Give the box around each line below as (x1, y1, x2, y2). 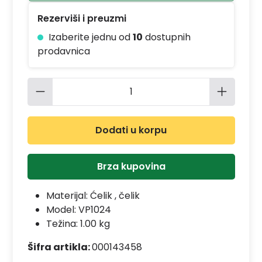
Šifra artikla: (27, 240, 92, 254)
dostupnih (142, 30, 191, 44)
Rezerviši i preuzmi (37, 11, 126, 25)
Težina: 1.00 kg (46, 216, 110, 230)
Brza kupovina (96, 159, 166, 173)
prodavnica (37, 44, 90, 58)
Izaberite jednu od (48, 30, 133, 44)
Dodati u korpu (95, 123, 167, 137)
